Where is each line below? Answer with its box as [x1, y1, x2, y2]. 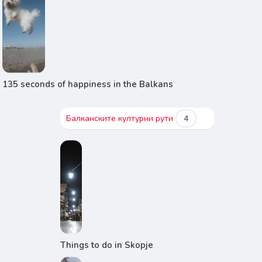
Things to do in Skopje [60, 239, 153, 251]
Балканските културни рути [65, 113, 175, 124]
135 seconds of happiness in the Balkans [2, 78, 174, 90]
